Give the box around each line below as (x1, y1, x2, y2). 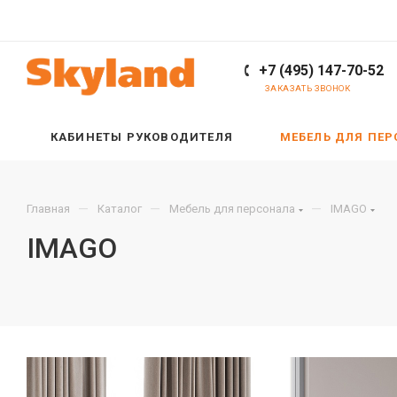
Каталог (97, 202, 142, 215)
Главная (27, 202, 70, 215)
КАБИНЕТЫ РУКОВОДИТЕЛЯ (50, 130, 234, 144)
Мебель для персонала (169, 202, 295, 215)
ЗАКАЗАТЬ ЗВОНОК (265, 83, 351, 93)
